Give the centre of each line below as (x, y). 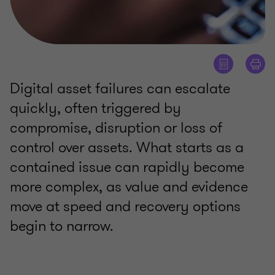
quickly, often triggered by (95, 108)
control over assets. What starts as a (127, 148)
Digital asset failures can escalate (120, 89)
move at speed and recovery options (125, 207)
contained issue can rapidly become (127, 167)
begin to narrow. (62, 226)
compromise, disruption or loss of (116, 128)
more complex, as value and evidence (129, 187)
